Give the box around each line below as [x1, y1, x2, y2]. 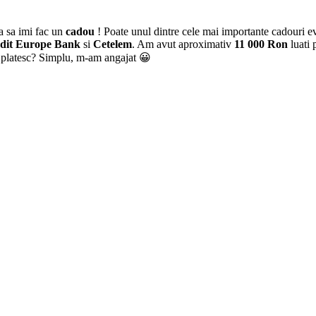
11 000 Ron [234, 37, 288, 50]
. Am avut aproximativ [132, 37, 234, 50]
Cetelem [93, 37, 132, 50]
